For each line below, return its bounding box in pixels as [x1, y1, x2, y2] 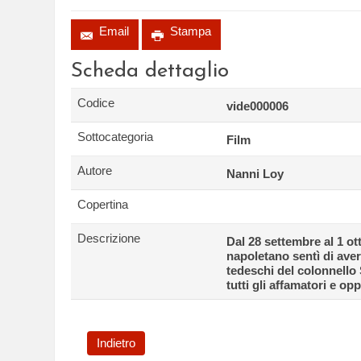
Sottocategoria [77, 130, 153, 143]
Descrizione [77, 231, 140, 245]
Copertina [77, 197, 128, 211]
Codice [77, 96, 114, 110]
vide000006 [226, 99, 289, 113]
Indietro [97, 336, 135, 350]
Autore [77, 164, 112, 177]
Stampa [166, 24, 211, 38]
